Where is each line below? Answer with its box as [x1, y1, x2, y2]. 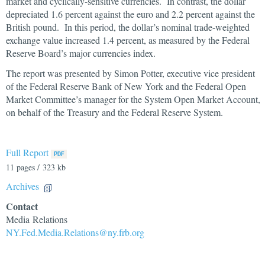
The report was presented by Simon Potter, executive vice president [6, 67, 255, 79]
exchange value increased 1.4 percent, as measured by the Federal [6, 34, 250, 46]
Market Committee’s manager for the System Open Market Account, [6, 93, 260, 105]
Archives [6, 180, 39, 192]
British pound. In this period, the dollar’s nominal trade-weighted [6, 21, 250, 33]
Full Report [6, 146, 49, 159]
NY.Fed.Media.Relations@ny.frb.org [6, 226, 144, 238]
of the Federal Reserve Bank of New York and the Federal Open [6, 80, 246, 92]
